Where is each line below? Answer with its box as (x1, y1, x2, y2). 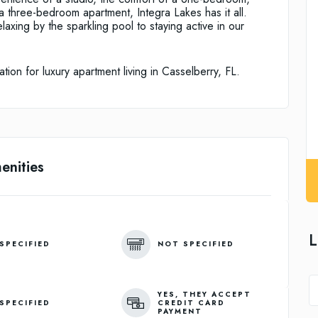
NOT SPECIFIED (157, 238, 234, 250)
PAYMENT (157, 305, 202, 317)
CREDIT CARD (157, 297, 225, 308)
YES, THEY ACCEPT (157, 288, 251, 300)
